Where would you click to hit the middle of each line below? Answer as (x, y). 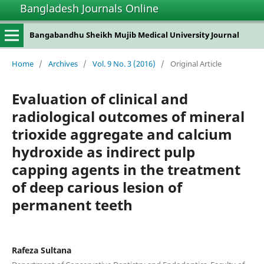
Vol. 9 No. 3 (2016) (124, 63)
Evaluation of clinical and (100, 98)
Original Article (196, 63)
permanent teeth (72, 204)
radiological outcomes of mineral (128, 116)
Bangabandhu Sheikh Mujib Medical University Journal (134, 35)
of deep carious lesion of (97, 187)
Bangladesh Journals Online (89, 8)
